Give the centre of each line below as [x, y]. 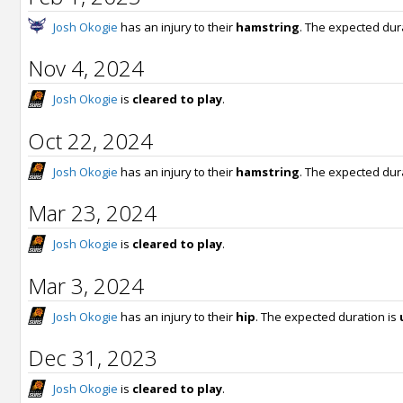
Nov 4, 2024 [86, 68]
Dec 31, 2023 [93, 358]
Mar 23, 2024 [92, 213]
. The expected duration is [327, 316]
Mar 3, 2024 [86, 285]
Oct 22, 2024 [90, 140]
